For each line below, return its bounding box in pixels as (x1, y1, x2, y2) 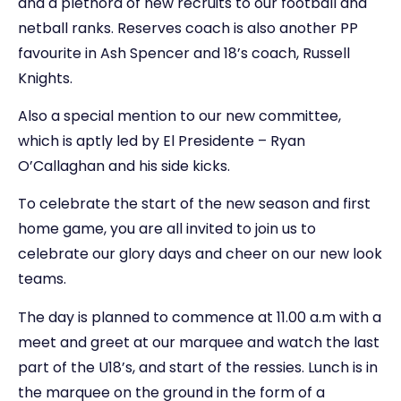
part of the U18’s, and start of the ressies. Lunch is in (18, 356, 378, 378)
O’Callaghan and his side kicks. (18, 155, 230, 176)
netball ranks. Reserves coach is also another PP (18, 17, 358, 38)
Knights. (18, 67, 73, 89)
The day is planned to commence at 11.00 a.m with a (18, 306, 381, 328)
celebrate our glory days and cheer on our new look (18, 243, 382, 265)
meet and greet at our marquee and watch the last (18, 331, 380, 353)
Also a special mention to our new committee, (18, 105, 341, 126)
